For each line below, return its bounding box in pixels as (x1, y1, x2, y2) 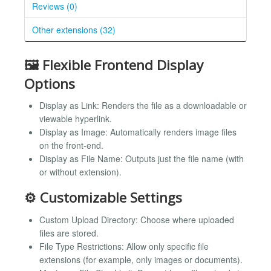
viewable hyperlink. (39, 113, 112, 125)
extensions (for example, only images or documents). (39, 253, 243, 266)
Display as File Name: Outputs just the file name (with (39, 152, 244, 165)
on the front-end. (39, 139, 103, 152)
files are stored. (39, 227, 99, 240)
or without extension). (39, 166, 122, 178)
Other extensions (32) (32, 23, 116, 36)
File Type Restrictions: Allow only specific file (39, 240, 209, 253)
